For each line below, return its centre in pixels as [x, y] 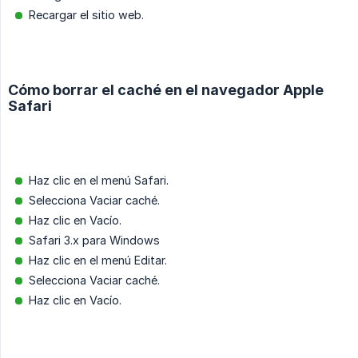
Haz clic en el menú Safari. [99, 181]
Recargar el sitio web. [86, 15]
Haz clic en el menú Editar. [98, 261]
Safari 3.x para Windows [94, 241]
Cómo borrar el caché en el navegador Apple [166, 90]
